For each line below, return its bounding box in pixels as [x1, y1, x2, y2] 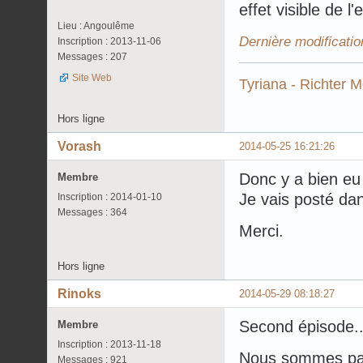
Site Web [72, 71, 112, 83]
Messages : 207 [58, 50, 127, 62]
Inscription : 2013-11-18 [58, 338, 161, 350]
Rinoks [58, 286, 101, 301]
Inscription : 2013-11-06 [58, 35, 161, 47]
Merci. [239, 221, 284, 240]
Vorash [58, 139, 101, 153]
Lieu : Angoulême [58, 19, 135, 32]
